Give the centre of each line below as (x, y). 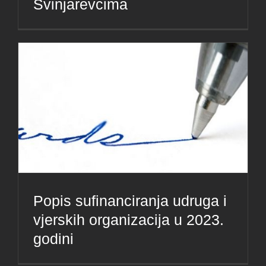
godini (53, 239)
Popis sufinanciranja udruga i (130, 201)
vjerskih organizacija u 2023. (129, 220)
